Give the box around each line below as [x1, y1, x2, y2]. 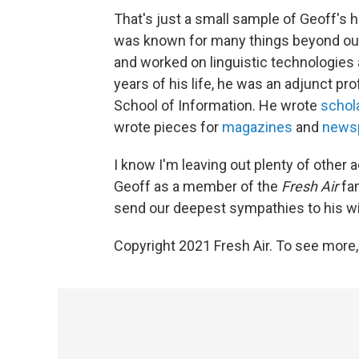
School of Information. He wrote [114, 96, 321, 114]
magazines [222, 118, 296, 135]
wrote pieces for [114, 118, 222, 135]
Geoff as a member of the [114, 177, 281, 195]
